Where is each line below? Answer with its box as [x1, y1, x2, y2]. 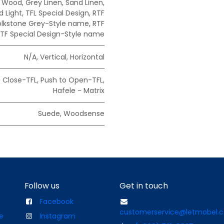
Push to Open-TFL [40, 75, 103, 85]
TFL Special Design [25, 8, 89, 18]
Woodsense [63, 108, 104, 119]
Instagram [39, 211, 75, 221]
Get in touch [119, 180, 168, 192]
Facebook [39, 196, 73, 207]
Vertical [40, 52, 66, 62]
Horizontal [70, 52, 104, 62]
